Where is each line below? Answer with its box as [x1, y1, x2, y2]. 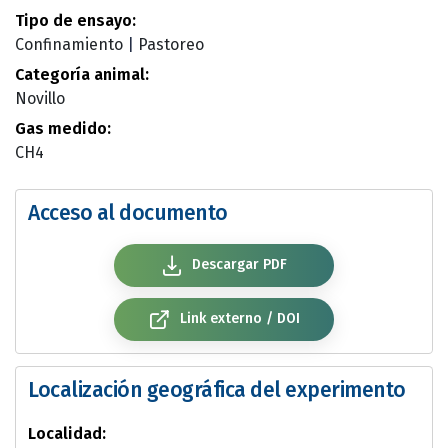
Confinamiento [15, 34, 123, 54]
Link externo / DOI [175, 310, 300, 328]
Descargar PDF [188, 256, 288, 274]
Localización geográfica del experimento [28, 377, 406, 404]
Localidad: [28, 423, 106, 443]
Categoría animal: [15, 64, 149, 84]
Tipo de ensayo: [15, 10, 136, 30]
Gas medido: [15, 118, 111, 138]
